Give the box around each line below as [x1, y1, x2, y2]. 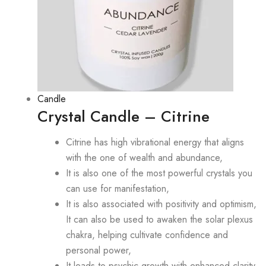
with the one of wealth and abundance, [66, 150, 223, 164]
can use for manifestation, [66, 181, 169, 195]
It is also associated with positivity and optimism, [66, 197, 256, 211]
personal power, [66, 243, 131, 257]
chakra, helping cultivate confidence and [66, 227, 228, 242]
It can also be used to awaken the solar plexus [66, 212, 253, 226]
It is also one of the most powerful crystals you [66, 166, 252, 180]
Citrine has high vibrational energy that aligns [66, 135, 244, 149]
